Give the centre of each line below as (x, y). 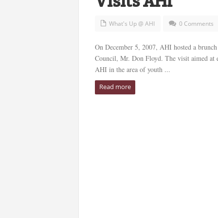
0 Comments (196, 24)
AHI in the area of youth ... (132, 69)
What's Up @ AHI (132, 24)
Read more (115, 87)
